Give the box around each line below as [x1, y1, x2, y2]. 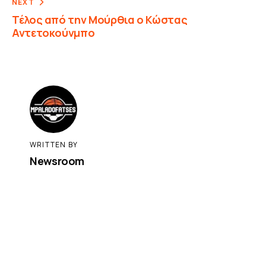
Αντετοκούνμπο [12, 26, 95, 40]
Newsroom [29, 153, 85, 168]
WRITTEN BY [29, 140, 78, 150]
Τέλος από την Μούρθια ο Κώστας [12, 12, 188, 27]
